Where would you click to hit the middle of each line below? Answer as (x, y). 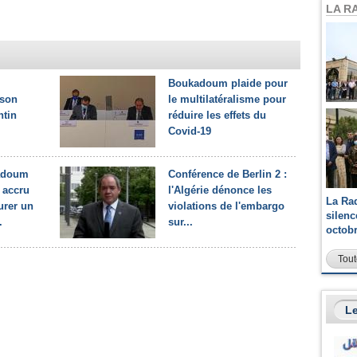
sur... (180, 222)
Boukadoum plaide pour (228, 83)
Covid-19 (190, 131)
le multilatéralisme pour (227, 99)
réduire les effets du (217, 115)
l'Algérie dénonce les (220, 190)
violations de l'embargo (226, 206)
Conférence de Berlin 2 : (228, 174)
